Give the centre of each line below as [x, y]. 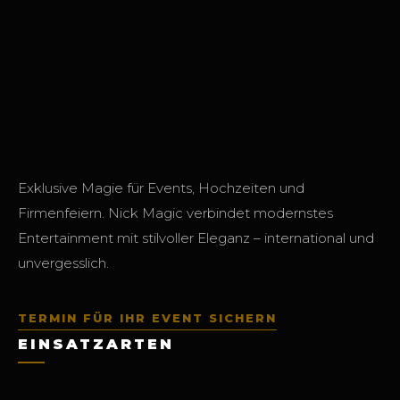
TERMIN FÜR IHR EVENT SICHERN [147, 317]
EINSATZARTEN [96, 344]
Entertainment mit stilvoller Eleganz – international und [196, 237]
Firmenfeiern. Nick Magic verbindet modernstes [175, 212]
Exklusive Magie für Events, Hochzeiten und [161, 187]
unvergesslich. [63, 262]
